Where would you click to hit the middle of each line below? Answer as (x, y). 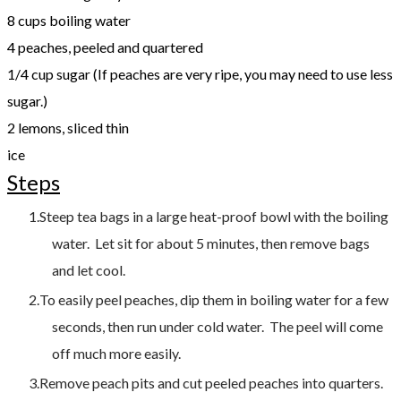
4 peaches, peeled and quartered (105, 47)
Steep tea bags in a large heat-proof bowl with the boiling (214, 216)
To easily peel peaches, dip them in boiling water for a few (214, 299)
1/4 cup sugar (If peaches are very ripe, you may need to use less (200, 73)
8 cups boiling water (69, 20)
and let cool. (89, 269)
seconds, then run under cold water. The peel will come (218, 326)
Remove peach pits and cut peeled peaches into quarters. (211, 382)
